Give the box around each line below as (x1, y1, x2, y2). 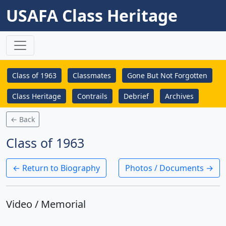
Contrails (77, 91, 107, 101)
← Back (11, 115, 35, 124)
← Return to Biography (13, 162, 100, 174)
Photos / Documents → (125, 162, 213, 174)
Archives (165, 91, 194, 101)
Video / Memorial (6, 197, 86, 211)
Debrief (124, 91, 149, 101)
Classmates (73, 71, 111, 80)
